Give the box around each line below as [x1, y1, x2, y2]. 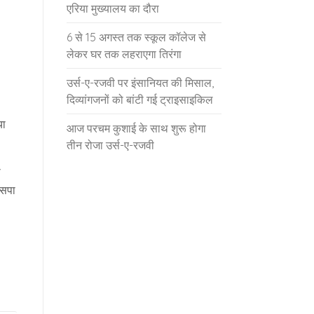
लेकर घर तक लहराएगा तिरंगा [67, 47, 182, 61]
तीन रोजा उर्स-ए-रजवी [67, 138, 154, 152]
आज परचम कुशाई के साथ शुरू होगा [67, 121, 206, 135]
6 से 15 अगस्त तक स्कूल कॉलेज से [67, 30, 206, 44]
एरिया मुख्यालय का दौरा [67, 1, 159, 15]
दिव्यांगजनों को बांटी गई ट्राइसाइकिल [67, 93, 213, 107]
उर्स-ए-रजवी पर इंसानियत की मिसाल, [67, 76, 214, 90]
